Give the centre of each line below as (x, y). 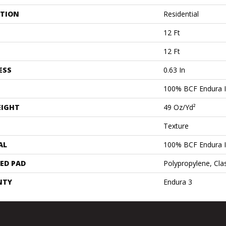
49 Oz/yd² (180, 107)
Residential (181, 14)
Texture (176, 126)
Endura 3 (178, 182)
